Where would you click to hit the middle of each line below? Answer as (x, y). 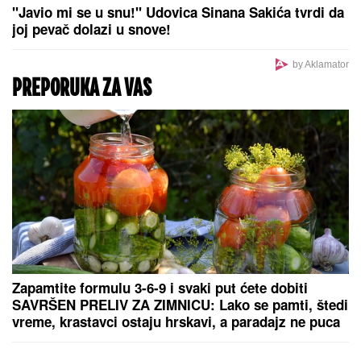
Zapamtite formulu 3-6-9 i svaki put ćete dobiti (160, 288)
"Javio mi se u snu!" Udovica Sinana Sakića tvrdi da (178, 12)
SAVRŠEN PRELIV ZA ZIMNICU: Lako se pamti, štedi (180, 305)
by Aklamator (320, 65)
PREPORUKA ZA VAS (82, 90)
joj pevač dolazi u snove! (91, 29)
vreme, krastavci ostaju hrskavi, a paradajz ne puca (176, 322)
